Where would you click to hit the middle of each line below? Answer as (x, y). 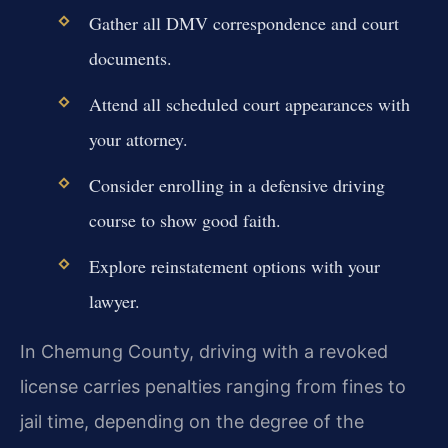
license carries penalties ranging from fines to (213, 386)
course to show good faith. (184, 220)
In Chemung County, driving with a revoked (204, 351)
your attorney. (138, 138)
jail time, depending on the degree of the (192, 421)
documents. (130, 57)
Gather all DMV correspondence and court (243, 22)
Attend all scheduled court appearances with (249, 103)
